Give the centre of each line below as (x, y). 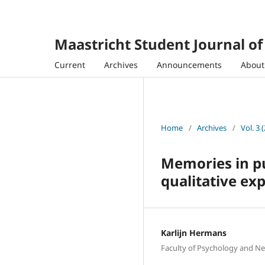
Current (70, 64)
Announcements (189, 64)
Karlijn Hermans (194, 232)
